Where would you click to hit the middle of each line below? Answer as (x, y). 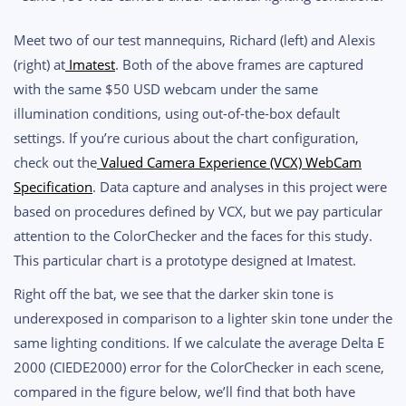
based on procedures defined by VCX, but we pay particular (198, 212)
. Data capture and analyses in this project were (240, 187)
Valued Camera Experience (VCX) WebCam (231, 163)
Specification (53, 187)
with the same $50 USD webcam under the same (166, 89)
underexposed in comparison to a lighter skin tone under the (203, 319)
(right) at (39, 65)
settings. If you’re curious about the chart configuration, (186, 138)
